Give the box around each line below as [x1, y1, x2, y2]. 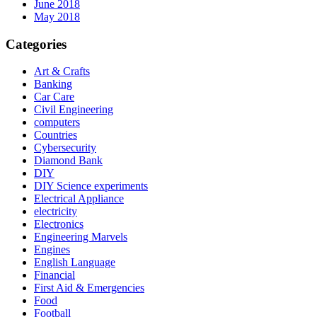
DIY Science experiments [34, 180, 148, 192]
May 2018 [34, 10, 80, 23]
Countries [34, 129, 77, 142]
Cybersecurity [34, 142, 96, 154]
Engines [34, 243, 70, 256]
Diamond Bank [34, 154, 103, 167]
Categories [6, 36, 67, 52]
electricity [34, 205, 77, 218]
